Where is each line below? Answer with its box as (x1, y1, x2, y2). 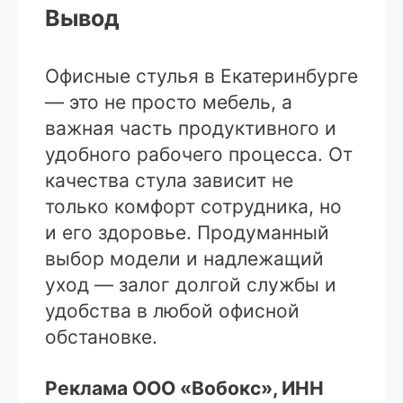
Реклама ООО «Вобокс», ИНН (45, 377, 324, 400)
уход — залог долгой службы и (45, 273, 336, 297)
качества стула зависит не (45, 169, 293, 193)
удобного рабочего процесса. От (45, 143, 353, 166)
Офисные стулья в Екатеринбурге (45, 65, 358, 88)
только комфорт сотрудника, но (45, 195, 342, 219)
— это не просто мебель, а (45, 91, 292, 114)
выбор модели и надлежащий (45, 247, 324, 271)
